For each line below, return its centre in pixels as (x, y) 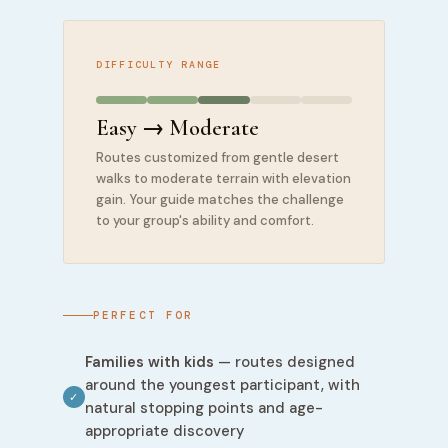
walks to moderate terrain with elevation (223, 179)
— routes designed (284, 362)
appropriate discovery (164, 431)
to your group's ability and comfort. (204, 221)
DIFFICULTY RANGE (158, 65)
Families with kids (149, 362)
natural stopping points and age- (203, 408)
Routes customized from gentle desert (217, 158)
